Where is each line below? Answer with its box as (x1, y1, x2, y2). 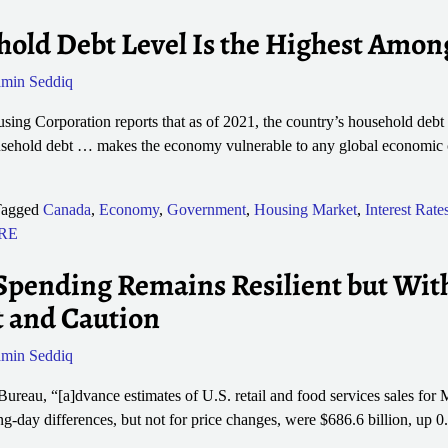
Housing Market (253, 201, 357, 219)
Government (166, 201, 246, 219)
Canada (42, 201, 91, 219)
